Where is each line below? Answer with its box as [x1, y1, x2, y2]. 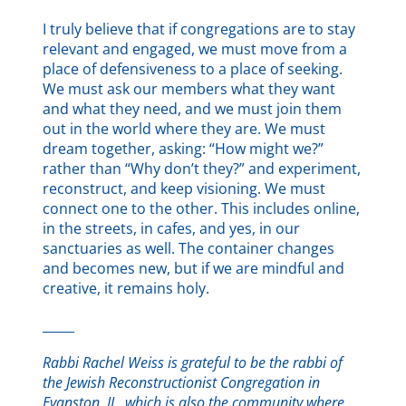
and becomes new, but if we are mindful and [43, 258, 345, 279]
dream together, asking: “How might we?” [43, 139, 324, 159]
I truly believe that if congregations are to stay [43, 19, 356, 40]
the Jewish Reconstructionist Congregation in [43, 372, 321, 393]
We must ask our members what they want [43, 79, 336, 100]
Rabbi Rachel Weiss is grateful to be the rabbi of [43, 353, 343, 373]
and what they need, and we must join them [43, 99, 343, 120]
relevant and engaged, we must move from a [43, 39, 348, 60]
